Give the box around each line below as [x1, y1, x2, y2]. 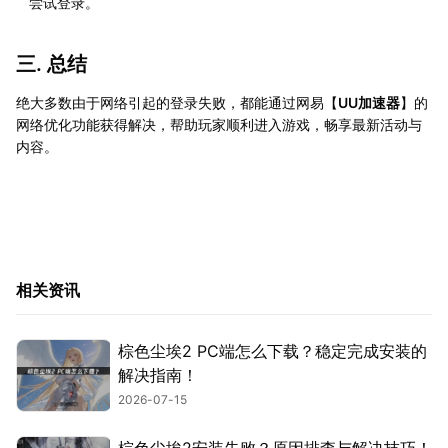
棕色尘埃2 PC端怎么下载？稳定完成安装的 [118, 340, 427, 361]
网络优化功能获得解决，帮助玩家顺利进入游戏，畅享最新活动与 [16, 115, 422, 133]
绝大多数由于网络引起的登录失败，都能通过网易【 [16, 93, 338, 111]
